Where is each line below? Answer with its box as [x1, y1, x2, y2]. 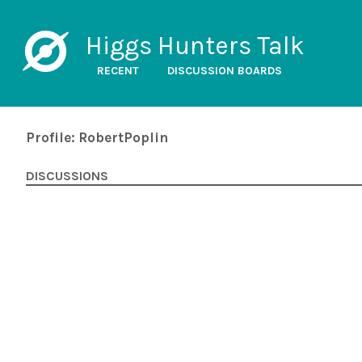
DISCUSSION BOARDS [166, 64, 282, 78]
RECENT [96, 64, 139, 78]
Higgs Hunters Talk [85, 31, 305, 61]
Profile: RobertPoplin [26, 129, 168, 145]
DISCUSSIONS [26, 169, 108, 183]
